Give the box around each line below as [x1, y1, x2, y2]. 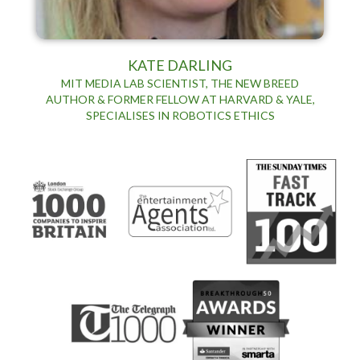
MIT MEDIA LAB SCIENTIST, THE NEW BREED [61, 76, 299, 90]
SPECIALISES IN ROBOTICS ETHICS [85, 108, 275, 122]
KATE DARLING [128, 55, 232, 74]
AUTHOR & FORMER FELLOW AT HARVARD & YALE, [45, 92, 315, 106]
